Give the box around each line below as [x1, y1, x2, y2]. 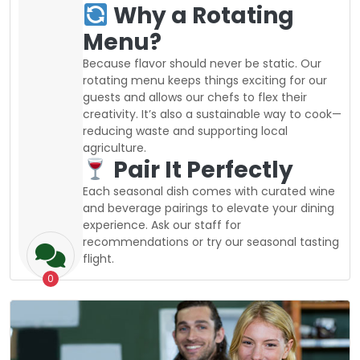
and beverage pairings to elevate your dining [83, 199, 334, 216]
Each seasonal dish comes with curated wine [83, 182, 335, 199]
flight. [83, 250, 114, 267]
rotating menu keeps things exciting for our [83, 72, 327, 88]
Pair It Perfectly [108, 153, 293, 186]
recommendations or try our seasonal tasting [83, 233, 339, 250]
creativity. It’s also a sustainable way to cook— [83, 105, 342, 122]
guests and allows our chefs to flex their [83, 88, 307, 105]
